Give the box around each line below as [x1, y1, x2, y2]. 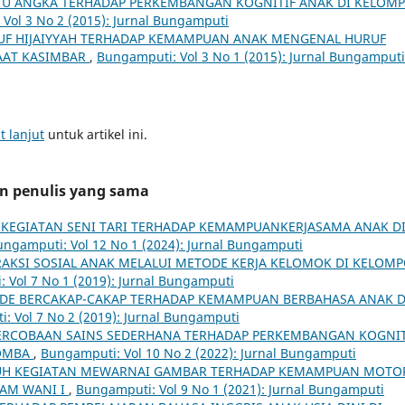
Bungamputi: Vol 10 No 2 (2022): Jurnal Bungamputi [41, 344, 356, 362]
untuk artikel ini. [44, 125, 147, 143]
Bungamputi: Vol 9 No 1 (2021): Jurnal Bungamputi [76, 380, 384, 398]
